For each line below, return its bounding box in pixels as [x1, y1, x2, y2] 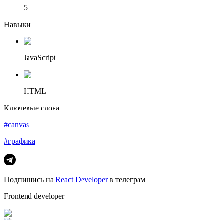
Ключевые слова [4, 103, 59, 112]
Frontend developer [4, 192, 64, 200]
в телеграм [108, 175, 145, 184]
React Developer [55, 175, 108, 184]
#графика [4, 137, 35, 145]
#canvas [4, 120, 29, 129]
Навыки [4, 20, 31, 28]
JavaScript [24, 53, 55, 62]
